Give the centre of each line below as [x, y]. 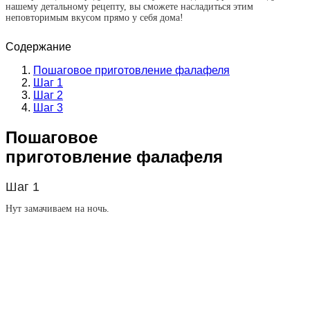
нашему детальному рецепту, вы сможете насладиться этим [129, 7]
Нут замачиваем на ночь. [57, 208]
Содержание [38, 47]
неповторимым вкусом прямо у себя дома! [94, 18]
